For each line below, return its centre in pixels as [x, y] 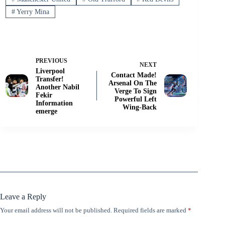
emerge [46, 111]
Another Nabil [58, 87]
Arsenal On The [133, 83]
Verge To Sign [136, 91]
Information [54, 103]
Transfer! [50, 79]
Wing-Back [140, 107]
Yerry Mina [32, 12]
